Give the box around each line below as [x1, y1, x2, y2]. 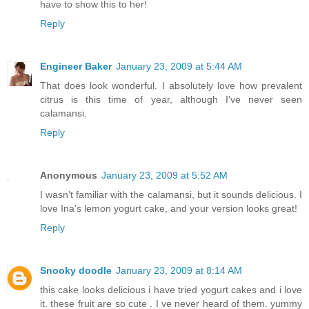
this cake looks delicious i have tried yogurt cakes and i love [40, 284, 302, 296]
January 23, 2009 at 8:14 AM [116, 265, 242, 277]
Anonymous [40, 170, 97, 181]
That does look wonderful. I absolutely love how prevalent [40, 80, 302, 92]
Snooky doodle [40, 265, 112, 277]
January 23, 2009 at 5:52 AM [101, 170, 228, 181]
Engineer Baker [40, 61, 112, 72]
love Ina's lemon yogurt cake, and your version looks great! [40, 203, 297, 215]
